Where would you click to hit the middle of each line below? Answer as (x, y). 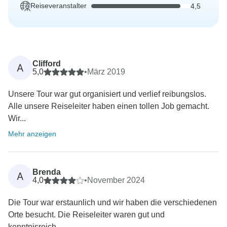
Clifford (47, 64)
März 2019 (106, 72)
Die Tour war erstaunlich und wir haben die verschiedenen (112, 203)
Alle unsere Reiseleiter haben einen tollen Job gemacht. (109, 106)
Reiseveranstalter (59, 6)
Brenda (47, 172)
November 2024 (116, 180)
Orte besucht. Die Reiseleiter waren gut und (86, 215)
